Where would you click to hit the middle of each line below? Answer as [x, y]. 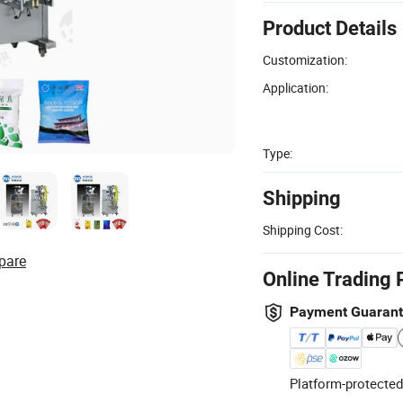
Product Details [330, 28]
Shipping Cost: [303, 229]
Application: [296, 87]
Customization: [305, 59]
